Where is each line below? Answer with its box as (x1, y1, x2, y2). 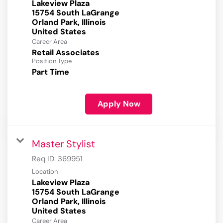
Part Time (32, 67, 69, 78)
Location (32, 167, 58, 176)
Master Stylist (32, 137, 95, 151)
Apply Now (97, 99, 140, 110)
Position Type (32, 57, 72, 66)
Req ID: (32, 154, 58, 164)
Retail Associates (32, 47, 100, 58)
